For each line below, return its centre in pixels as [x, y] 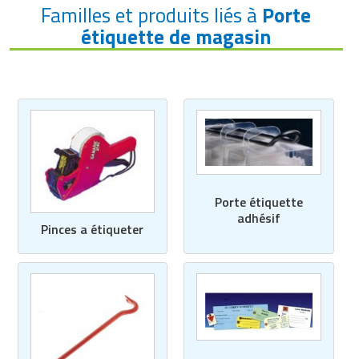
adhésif [258, 218]
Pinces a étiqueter [93, 229]
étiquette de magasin [176, 37]
